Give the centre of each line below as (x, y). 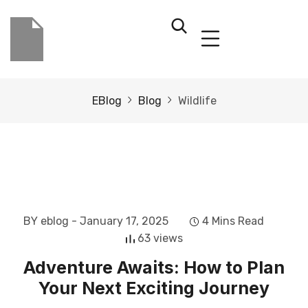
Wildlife (197, 101)
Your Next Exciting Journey (154, 288)
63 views (160, 238)
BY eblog (46, 221)
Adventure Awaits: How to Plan (154, 267)
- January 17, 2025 (120, 221)
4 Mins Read (233, 221)
